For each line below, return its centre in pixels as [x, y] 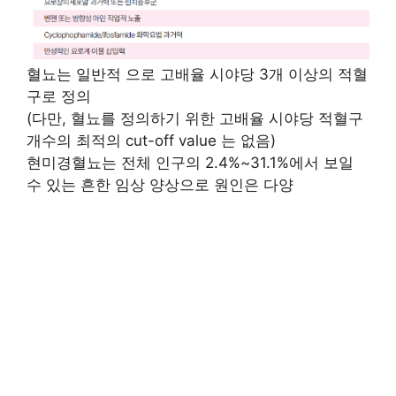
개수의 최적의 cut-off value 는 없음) [151, 141]
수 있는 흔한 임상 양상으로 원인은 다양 [160, 185]
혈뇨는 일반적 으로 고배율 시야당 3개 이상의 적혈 [197, 75]
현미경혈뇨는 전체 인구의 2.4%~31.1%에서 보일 [190, 163]
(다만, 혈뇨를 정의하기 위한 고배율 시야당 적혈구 [195, 119]
